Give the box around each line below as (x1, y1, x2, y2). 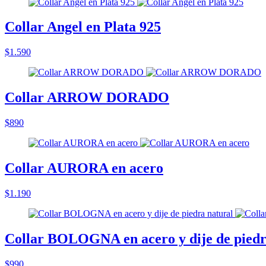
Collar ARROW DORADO (5, 90, 169, 106)
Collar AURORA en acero (5, 160, 163, 176)
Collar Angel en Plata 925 (5, 19, 161, 35)
